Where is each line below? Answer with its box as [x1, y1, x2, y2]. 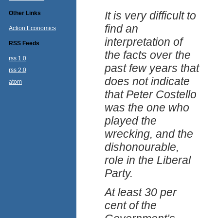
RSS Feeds [9, 40, 39, 47]
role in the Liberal [105, 154, 191, 167]
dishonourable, [105, 141, 179, 154]
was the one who [105, 101, 189, 114]
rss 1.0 [9, 55, 26, 62]
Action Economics [9, 25, 56, 32]
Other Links [9, 10, 41, 17]
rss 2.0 [9, 67, 26, 73]
